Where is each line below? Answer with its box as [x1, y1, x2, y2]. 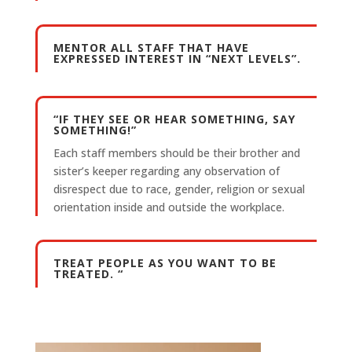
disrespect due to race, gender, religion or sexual [53, 181, 305, 197]
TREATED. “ [53, 266, 123, 282]
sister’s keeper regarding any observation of [53, 163, 280, 179]
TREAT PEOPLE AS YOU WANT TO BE [53, 255, 277, 271]
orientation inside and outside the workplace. [53, 200, 284, 215]
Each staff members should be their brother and [53, 145, 300, 161]
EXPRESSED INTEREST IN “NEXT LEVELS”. [53, 51, 301, 67]
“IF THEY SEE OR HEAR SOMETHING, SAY [53, 112, 295, 127]
